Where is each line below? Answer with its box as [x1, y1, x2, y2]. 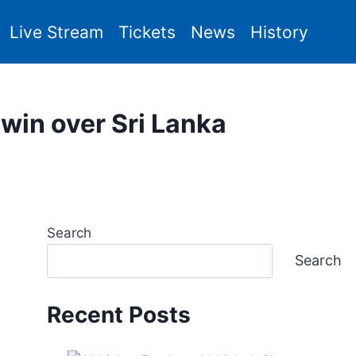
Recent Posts [47, 301, 192, 329]
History [250, 21, 308, 42]
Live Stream [9, 21, 103, 42]
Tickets [118, 21, 176, 42]
